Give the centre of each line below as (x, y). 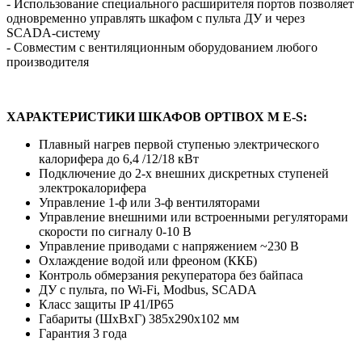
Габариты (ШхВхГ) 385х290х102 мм (139, 318)
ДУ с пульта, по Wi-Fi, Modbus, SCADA (148, 289)
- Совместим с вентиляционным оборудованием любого (162, 47)
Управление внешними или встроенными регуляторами (194, 217)
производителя (48, 61)
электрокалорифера (93, 187)
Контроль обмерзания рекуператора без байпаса (171, 275)
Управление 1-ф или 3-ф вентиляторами (149, 202)
